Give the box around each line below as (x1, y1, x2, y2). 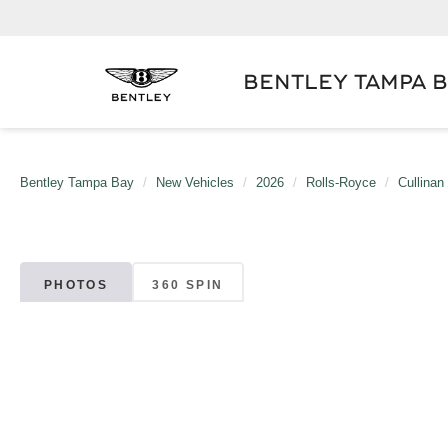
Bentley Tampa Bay (20, 175, 134, 190)
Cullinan (398, 175, 444, 190)
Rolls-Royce (306, 175, 376, 190)
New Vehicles (156, 175, 234, 190)
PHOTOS (43, 277, 109, 292)
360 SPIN (152, 277, 224, 292)
